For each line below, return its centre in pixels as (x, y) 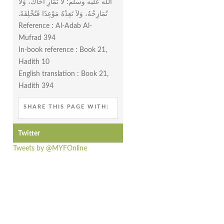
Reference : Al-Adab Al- (55, 26)
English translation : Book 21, (63, 74)
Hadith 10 (34, 62)
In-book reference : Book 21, (63, 50)
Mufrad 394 (37, 38)
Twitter (29, 133)
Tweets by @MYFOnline (50, 148)
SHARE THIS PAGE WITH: (66, 106)
